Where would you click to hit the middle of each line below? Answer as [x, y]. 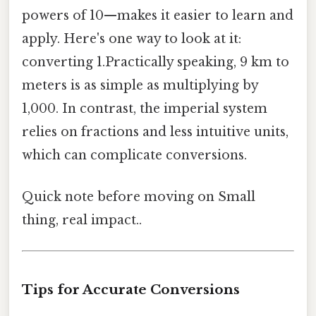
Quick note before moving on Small [139, 196]
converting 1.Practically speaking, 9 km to [156, 62]
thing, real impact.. [82, 220]
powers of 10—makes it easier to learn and [158, 15]
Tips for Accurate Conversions [131, 290]
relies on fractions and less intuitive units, [155, 132]
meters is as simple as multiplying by [140, 85]
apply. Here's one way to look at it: [132, 38]
